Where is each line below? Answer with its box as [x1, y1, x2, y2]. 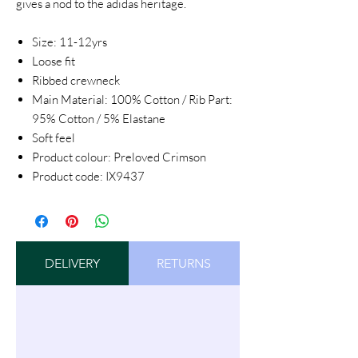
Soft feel [32, 130, 75, 146]
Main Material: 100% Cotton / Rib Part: [32, 92, 233, 108]
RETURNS [157, 256, 212, 272]
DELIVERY [44, 256, 100, 272]
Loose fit [32, 54, 75, 70]
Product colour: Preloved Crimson [32, 149, 206, 165]
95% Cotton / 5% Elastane [32, 111, 165, 127]
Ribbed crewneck [32, 73, 120, 89]
